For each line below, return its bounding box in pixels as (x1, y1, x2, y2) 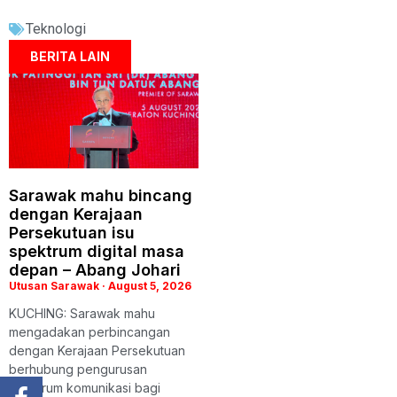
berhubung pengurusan (9, 362, 147, 378)
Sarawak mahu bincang (9, 186, 192, 206)
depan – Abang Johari (9, 261, 181, 280)
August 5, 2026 (105, 279, 191, 293)
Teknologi (26, 20, 86, 38)
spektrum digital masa (9, 242, 184, 261)
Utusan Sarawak (9, 279, 102, 293)
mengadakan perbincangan (9, 324, 170, 340)
